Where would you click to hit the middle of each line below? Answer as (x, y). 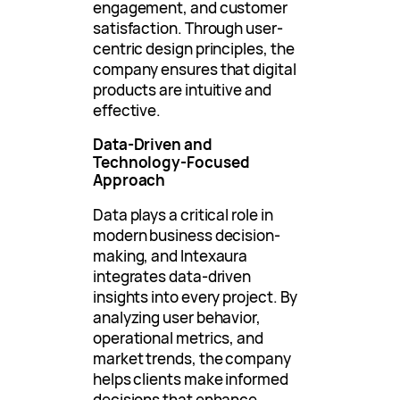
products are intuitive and (182, 89)
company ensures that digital (195, 69)
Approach (129, 179)
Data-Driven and (153, 144)
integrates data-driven (172, 276)
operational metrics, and (178, 337)
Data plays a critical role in (183, 214)
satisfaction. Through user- (188, 28)
